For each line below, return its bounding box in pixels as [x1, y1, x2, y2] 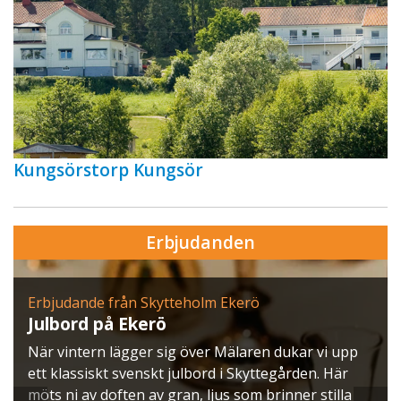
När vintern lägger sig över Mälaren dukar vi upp [28, 342, 358, 363]
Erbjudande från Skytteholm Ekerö [28, 293, 260, 313]
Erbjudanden [146, 230, 255, 255]
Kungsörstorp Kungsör [13, 158, 203, 183]
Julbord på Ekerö [28, 311, 166, 337]
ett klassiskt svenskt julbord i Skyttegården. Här [28, 363, 348, 384]
